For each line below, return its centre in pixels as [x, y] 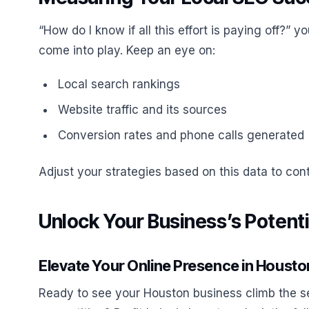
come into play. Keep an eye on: [127, 50]
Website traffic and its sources [142, 110]
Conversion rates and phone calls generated [181, 135]
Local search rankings [119, 84]
